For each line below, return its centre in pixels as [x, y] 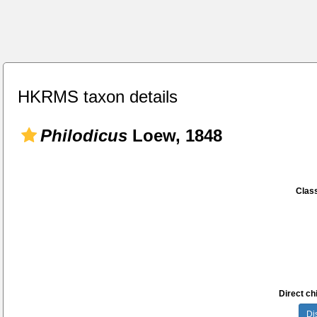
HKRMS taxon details [98, 97]
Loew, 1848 [175, 136]
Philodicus [84, 136]
